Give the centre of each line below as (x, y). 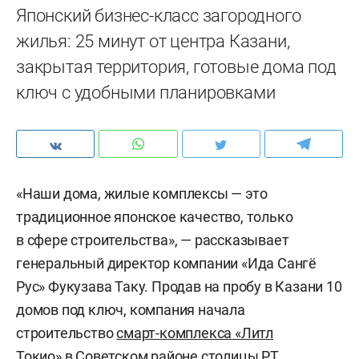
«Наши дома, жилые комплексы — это (142, 194)
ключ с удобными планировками (146, 93)
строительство (67, 333)
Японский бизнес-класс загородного (159, 16)
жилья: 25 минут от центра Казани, (153, 41)
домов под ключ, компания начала (131, 310)
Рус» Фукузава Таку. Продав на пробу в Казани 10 (179, 286)
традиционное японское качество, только (155, 217)
